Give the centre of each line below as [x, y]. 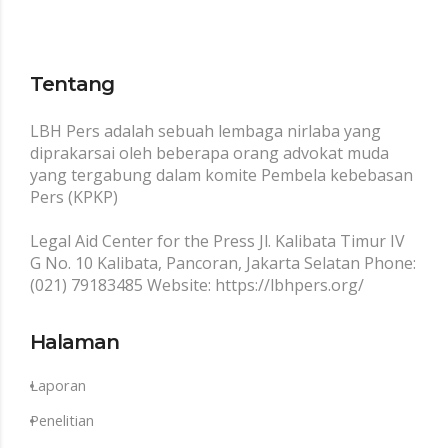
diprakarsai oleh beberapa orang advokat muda [209, 153]
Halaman [74, 342]
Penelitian [62, 420]
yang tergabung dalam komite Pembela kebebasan [221, 175]
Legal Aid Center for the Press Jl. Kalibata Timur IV [217, 241]
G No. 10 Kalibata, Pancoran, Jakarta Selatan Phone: [223, 263]
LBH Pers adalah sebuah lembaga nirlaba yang [205, 131]
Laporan [58, 385]
